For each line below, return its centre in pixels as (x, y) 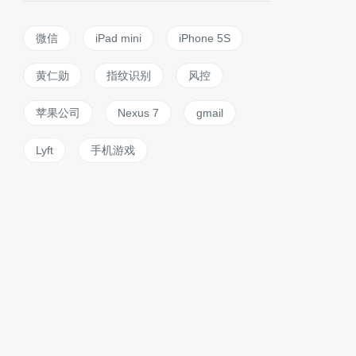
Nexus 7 (138, 113)
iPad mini (118, 38)
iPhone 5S (205, 38)
